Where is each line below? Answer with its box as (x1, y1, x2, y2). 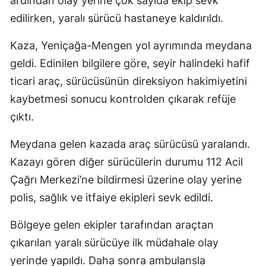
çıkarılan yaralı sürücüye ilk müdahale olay (10, 236, 218, 249)
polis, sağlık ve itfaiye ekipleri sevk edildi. (10, 191, 213, 204)
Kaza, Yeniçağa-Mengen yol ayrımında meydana (10, 39, 252, 52)
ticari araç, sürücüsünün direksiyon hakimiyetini (10, 74, 247, 87)
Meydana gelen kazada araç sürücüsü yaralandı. (10, 137, 250, 150)
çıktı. (10, 110, 34, 123)
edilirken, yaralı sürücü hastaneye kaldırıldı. (10, 11, 223, 24)
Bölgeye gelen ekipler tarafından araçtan (10, 218, 214, 231)
